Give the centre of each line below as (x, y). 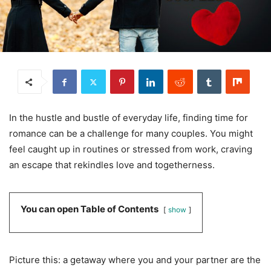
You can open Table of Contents (90, 209)
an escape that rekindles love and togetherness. (112, 165)
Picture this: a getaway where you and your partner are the (135, 260)
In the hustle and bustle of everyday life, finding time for (129, 118)
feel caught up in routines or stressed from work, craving (131, 149)
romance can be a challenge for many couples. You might (131, 134)
